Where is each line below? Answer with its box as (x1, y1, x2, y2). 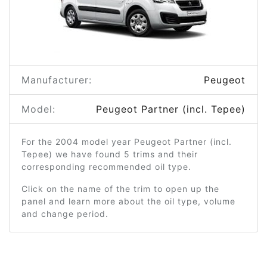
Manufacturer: (21, 74, 92, 86)
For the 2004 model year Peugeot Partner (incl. (21, 136, 232, 147)
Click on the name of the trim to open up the (21, 184, 219, 194)
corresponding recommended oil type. (21, 162, 191, 172)
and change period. (21, 209, 108, 219)
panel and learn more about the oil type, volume (21, 196, 235, 206)
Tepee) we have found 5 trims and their (21, 149, 198, 159)
